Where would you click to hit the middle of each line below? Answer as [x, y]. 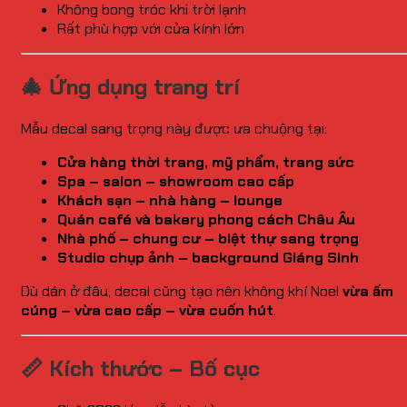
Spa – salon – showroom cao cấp [176, 182]
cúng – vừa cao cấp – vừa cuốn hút [147, 311]
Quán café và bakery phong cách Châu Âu [206, 220]
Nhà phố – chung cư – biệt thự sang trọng [208, 239]
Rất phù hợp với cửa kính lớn [151, 29]
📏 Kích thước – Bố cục [140, 368]
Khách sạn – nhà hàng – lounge [170, 201]
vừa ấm [368, 292]
